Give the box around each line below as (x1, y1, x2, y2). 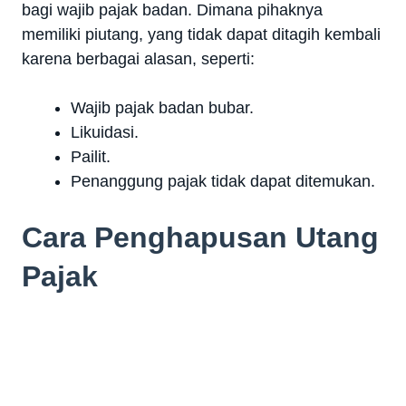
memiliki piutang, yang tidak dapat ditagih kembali (22, 25, 381, 44)
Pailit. (71, 148, 111, 167)
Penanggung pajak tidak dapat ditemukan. (71, 172, 375, 191)
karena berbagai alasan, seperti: (22, 50, 255, 69)
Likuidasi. (71, 123, 139, 142)
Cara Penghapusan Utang (22, 221, 379, 255)
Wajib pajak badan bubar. (71, 99, 254, 118)
